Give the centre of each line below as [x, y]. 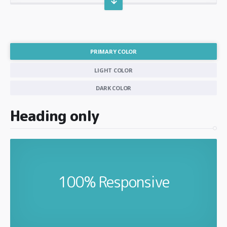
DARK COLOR [113, 88]
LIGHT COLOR [113, 70]
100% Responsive [113, 182]
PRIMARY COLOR [113, 51]
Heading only [54, 115]
